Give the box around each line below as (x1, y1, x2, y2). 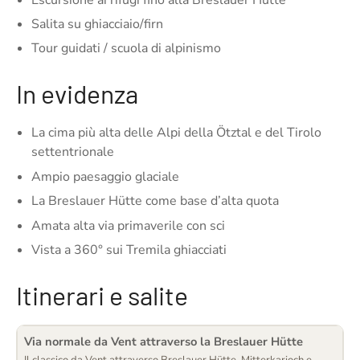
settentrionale (31, 143, 115, 162)
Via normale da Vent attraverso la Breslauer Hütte (24, 333, 303, 350)
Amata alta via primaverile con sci (31, 216, 226, 235)
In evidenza (16, 78, 138, 109)
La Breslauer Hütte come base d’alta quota (31, 192, 280, 211)
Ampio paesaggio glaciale (31, 167, 180, 186)
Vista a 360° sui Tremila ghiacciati (31, 240, 227, 259)
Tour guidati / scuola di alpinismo (31, 39, 222, 58)
